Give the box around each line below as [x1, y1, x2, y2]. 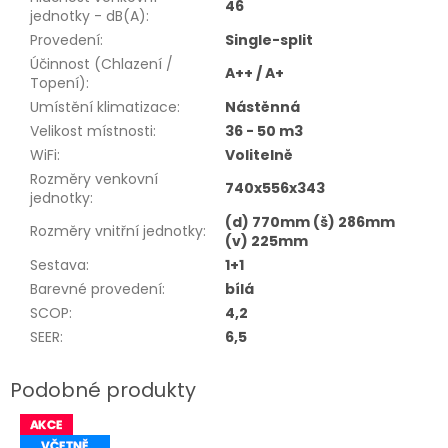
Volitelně [225, 145, 293, 166]
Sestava [30, 255, 86, 276]
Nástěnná [225, 97, 300, 118]
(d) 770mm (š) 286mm [225, 212, 395, 233]
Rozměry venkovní [30, 169, 158, 190]
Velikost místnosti [30, 121, 153, 142]
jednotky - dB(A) [30, 6, 146, 27]
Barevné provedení [30, 279, 162, 300]
